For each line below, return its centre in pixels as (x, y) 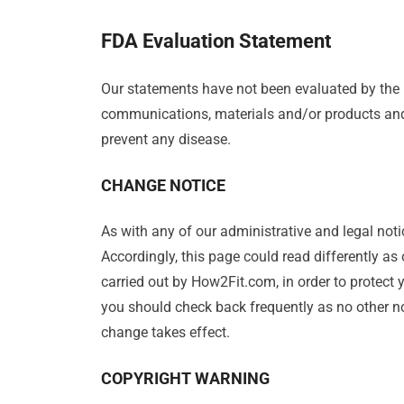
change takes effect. (165, 333)
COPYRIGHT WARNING (185, 379)
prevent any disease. (166, 140)
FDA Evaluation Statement (216, 41)
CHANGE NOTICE (163, 186)
